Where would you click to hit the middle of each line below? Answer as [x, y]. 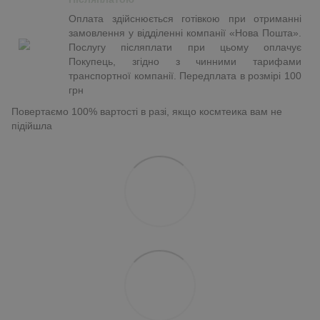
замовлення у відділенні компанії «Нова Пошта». [185, 32]
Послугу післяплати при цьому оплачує [185, 47]
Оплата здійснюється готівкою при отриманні [185, 18]
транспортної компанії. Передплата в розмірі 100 [185, 75]
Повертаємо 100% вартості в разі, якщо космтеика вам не [147, 111]
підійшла [32, 125]
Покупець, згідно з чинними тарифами [185, 61]
